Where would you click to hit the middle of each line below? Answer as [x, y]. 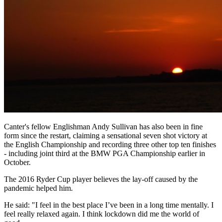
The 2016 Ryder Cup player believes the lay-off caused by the [101, 179]
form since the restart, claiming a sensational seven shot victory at [106, 135]
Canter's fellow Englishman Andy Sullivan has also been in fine [103, 126]
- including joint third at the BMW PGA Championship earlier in [105, 153]
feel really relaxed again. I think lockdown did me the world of [102, 214]
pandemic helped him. [38, 188]
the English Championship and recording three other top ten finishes [110, 144]
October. [17, 162]
